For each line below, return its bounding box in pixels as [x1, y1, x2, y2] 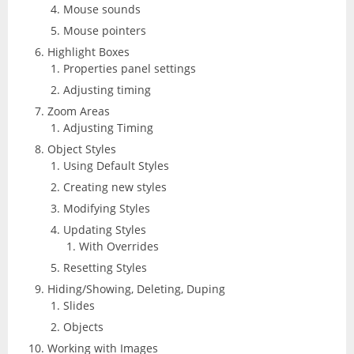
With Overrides [79, 238, 159, 254]
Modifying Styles [63, 200, 150, 216]
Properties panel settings [63, 60, 196, 76]
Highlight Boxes [47, 43, 130, 59]
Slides [63, 297, 95, 313]
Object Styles [47, 141, 116, 156]
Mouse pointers [63, 22, 146, 38]
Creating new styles [63, 179, 167, 194]
